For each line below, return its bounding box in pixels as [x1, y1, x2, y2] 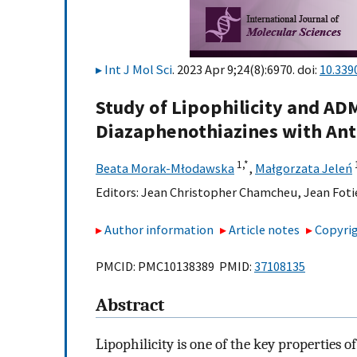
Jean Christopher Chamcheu [141, 184, 297, 201]
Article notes [229, 221, 300, 237]
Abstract [96, 295, 164, 316]
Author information [104, 221, 214, 237]
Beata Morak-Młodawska [96, 160, 234, 177]
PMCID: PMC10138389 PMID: [96, 258, 254, 275]
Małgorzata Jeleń [255, 160, 352, 177]
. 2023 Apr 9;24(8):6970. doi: [172, 61, 320, 77]
